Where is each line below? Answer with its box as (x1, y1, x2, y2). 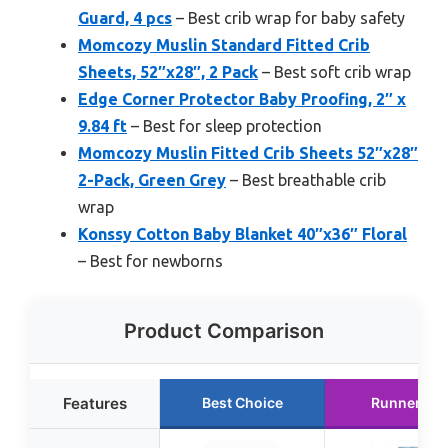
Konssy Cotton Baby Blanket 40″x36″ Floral (78, 224, 407, 243)
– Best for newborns (78, 251, 223, 270)
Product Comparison (124, 318, 324, 343)
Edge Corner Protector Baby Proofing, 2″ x (78, 89, 406, 108)
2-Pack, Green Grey (78, 170, 226, 189)
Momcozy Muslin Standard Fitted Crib (78, 35, 370, 54)
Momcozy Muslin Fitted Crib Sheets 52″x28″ (78, 143, 418, 162)
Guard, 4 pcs (78, 8, 172, 27)
